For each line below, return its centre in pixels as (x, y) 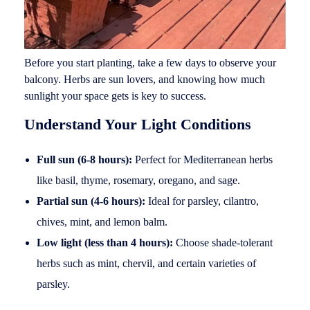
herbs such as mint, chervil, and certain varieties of (146, 263)
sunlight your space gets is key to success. (115, 95)
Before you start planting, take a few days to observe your (150, 62)
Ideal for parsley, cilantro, (202, 201)
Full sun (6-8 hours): (84, 159)
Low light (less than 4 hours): (104, 243)
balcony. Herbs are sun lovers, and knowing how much (145, 79)
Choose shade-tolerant (222, 243)
